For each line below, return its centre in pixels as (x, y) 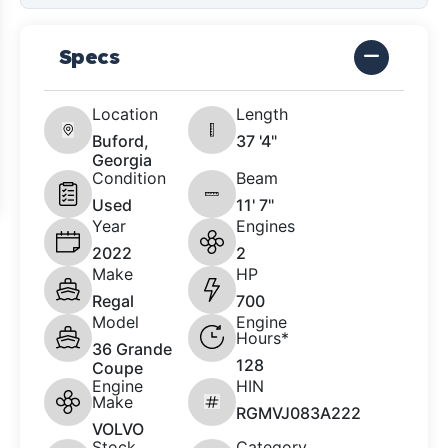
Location (125, 113)
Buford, (120, 140)
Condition (129, 177)
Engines (265, 225)
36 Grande (132, 348)
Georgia (122, 159)
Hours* (262, 337)
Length (262, 113)
